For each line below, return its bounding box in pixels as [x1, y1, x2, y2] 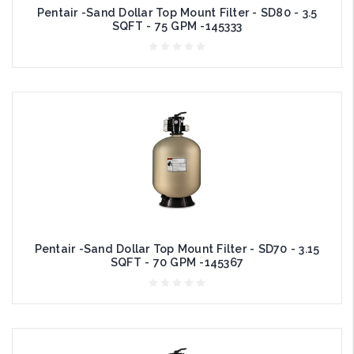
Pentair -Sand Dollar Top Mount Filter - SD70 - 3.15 [34, 242, 320, 255]
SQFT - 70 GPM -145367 [110, 255, 244, 269]
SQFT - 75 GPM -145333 [111, 19, 243, 32]
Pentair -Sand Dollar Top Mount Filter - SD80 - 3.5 [36, 6, 318, 19]
